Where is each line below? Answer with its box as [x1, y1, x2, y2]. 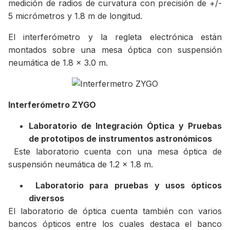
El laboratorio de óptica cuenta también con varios [8, 205, 222, 216]
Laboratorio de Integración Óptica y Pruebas [29, 120, 222, 131]
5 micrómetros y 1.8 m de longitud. [8, 10, 142, 21]
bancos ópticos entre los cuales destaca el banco [8, 218, 222, 229]
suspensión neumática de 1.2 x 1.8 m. [8, 159, 153, 169]
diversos [29, 193, 64, 203]
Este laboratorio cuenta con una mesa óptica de [8, 146, 222, 157]
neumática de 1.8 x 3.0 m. [8, 57, 108, 68]
